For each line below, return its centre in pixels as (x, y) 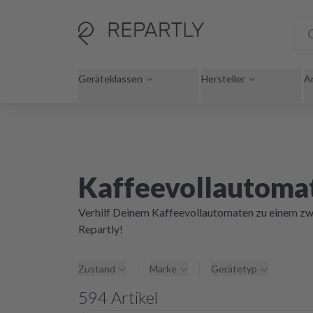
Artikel (133, 297)
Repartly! (101, 229)
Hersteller (223, 78)
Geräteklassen (110, 78)
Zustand (97, 269)
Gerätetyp (234, 269)
